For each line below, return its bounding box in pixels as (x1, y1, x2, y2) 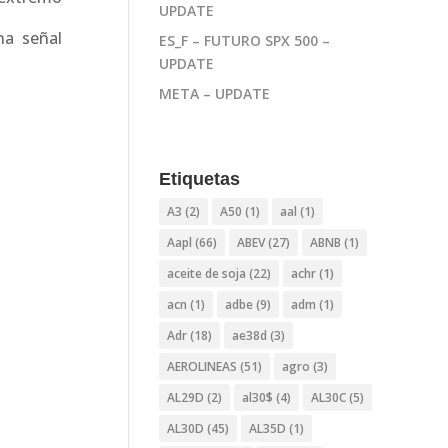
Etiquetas (159, 169, 241, 190)
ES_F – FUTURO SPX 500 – (159, 30, 331, 50)
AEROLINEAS (167, 358, 238, 376)
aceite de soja (167, 265, 247, 283)
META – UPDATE (159, 83, 271, 103)
